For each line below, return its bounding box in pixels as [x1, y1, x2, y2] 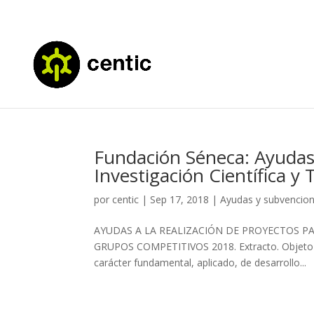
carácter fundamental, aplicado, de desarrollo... [94, 256, 307, 269]
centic [112, 193, 139, 206]
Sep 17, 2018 [150, 193, 210, 206]
